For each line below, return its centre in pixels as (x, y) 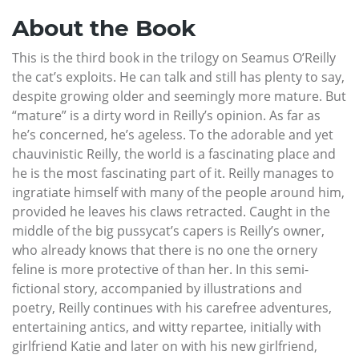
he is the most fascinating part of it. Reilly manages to (173, 173)
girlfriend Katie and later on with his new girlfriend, (165, 347)
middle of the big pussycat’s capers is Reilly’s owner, (168, 231)
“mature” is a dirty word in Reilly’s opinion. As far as (166, 116)
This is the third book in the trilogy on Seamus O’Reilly (174, 58)
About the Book (104, 28)
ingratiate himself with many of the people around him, (178, 193)
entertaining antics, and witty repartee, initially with (167, 327)
